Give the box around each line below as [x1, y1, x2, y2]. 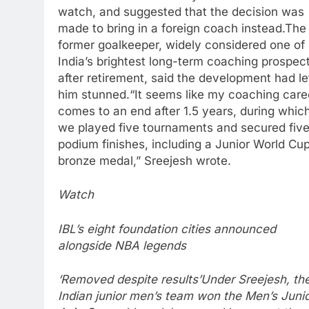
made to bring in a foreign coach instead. [58, 21, 285, 35]
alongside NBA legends [58, 238, 186, 252]
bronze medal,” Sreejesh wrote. [58, 153, 231, 168]
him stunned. [58, 87, 130, 101]
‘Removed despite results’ [58, 272, 201, 287]
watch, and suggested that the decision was [58, 4, 304, 19]
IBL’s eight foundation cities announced [58, 221, 276, 236]
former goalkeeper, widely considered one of [58, 37, 305, 52]
